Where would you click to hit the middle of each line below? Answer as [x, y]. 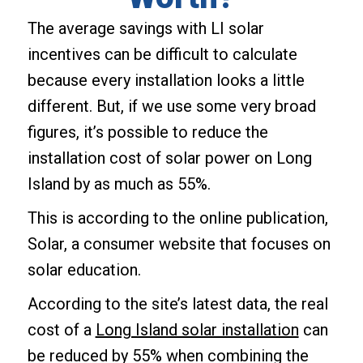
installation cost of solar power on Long [169, 158]
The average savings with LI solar [145, 28]
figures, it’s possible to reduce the [147, 132]
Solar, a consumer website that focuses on [179, 243]
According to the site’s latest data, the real [177, 303]
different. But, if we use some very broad [171, 106]
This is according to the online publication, [177, 218]
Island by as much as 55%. [119, 184]
